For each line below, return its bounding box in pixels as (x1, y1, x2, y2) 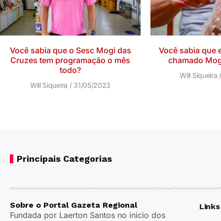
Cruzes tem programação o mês (10, 55, 130, 66)
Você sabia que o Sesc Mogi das (9, 45, 131, 56)
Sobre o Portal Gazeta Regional (10, 200, 137, 210)
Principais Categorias (17, 153, 112, 164)
